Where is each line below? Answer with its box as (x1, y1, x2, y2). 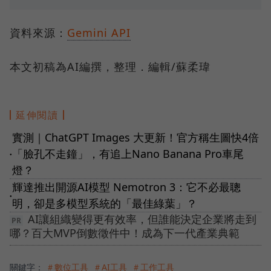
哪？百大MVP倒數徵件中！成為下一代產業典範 (10, 226, 240, 241)
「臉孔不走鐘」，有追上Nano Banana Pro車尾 (12, 146, 244, 162)
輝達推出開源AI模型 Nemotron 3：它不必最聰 (12, 180, 241, 195)
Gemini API (67, 25, 131, 41)
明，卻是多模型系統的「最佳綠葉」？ (12, 196, 197, 211)
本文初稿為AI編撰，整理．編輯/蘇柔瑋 (10, 59, 211, 74)
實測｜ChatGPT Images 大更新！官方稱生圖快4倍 (12, 130, 259, 145)
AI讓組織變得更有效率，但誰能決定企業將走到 (28, 212, 256, 227)
